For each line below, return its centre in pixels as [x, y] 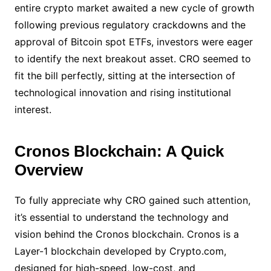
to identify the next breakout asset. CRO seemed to [132, 59]
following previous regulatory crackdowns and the [130, 25]
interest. [33, 109]
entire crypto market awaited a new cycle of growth [134, 8]
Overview [48, 170]
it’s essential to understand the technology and [121, 217]
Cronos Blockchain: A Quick [119, 151]
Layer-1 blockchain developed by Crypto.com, [120, 251]
